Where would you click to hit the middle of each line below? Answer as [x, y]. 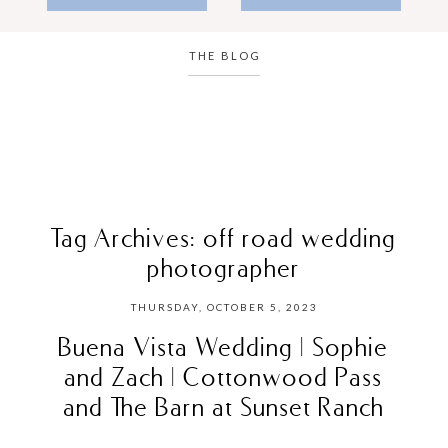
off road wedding [300, 237]
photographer [224, 267]
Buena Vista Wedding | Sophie [224, 346]
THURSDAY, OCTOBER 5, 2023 [224, 306]
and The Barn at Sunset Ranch [224, 406]
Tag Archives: [127, 237]
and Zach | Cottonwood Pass [224, 376]
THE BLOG [225, 56]
